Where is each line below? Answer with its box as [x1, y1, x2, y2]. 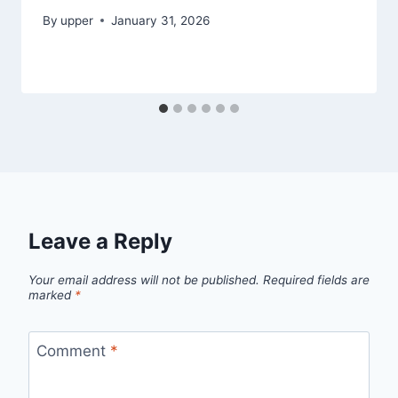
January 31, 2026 [111, 12, 211, 28]
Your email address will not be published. [28, 272, 259, 287]
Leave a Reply [28, 227, 172, 254]
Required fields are [263, 272, 370, 287]
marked [28, 287, 75, 302]
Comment [36, 342, 110, 361]
